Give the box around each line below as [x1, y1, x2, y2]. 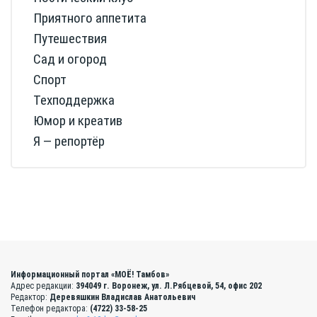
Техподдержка [33, 92, 115, 109]
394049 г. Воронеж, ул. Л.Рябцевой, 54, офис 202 [76, 281, 262, 292]
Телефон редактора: [11, 304, 90, 314]
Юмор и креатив [33, 113, 122, 129]
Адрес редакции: [11, 281, 76, 292]
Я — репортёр [33, 133, 105, 150]
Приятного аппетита [33, 10, 146, 27]
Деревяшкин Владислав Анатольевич [50, 292, 195, 303]
